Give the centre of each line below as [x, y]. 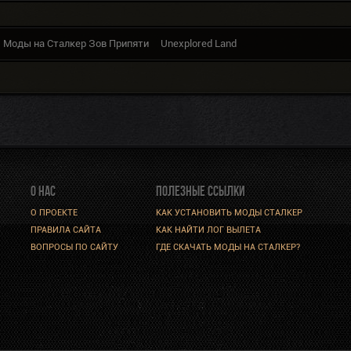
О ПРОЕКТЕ [54, 213]
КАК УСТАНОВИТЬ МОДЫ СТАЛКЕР [229, 213]
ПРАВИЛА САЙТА [66, 230]
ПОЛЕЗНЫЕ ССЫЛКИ [201, 192]
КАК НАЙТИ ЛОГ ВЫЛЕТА [208, 230]
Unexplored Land [199, 44]
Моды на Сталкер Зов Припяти [76, 44]
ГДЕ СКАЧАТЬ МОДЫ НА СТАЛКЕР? [228, 248]
